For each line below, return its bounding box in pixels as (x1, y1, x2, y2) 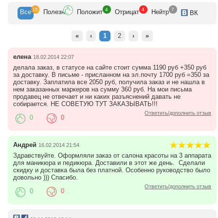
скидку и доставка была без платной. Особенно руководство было (13, 166, 210, 174)
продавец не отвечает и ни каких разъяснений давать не (13, 92, 181, 100)
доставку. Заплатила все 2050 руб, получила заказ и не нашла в (13, 78, 205, 86)
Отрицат (114, 8, 139, 16)
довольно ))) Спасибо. (13, 173, 78, 181)
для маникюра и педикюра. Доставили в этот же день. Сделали (13, 159, 205, 166)
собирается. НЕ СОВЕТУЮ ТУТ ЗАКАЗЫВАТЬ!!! (13, 100, 158, 108)
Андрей (13, 141, 36, 148)
